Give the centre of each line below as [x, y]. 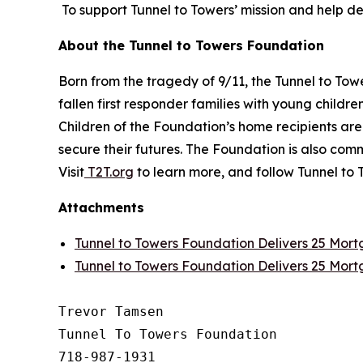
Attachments [101, 207]
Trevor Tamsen [111, 312]
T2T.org [109, 172]
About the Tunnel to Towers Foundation [191, 45]
